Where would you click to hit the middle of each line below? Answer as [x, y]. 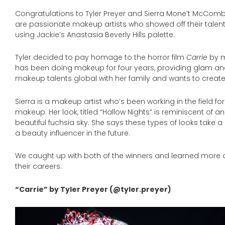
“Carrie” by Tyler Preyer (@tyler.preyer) [93, 189]
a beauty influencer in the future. [73, 133]
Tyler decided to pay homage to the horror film [101, 58]
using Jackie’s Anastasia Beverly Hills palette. [95, 34]
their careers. [38, 166]
